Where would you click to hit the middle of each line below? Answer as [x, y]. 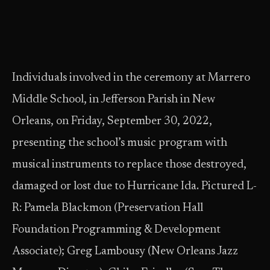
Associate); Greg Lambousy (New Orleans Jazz [125, 252]
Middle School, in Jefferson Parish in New [114, 100]
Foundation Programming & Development [116, 230]
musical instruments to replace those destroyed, [129, 165]
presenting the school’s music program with [120, 143]
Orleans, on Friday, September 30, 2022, [112, 121]
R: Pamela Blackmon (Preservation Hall [108, 208]
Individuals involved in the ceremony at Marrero [131, 78]
